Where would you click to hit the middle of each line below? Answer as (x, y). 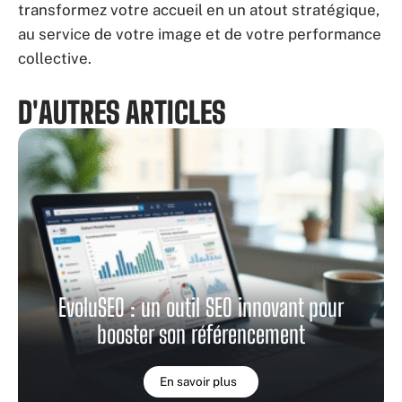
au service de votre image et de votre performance (200, 35)
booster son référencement (201, 335)
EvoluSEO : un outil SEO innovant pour (201, 308)
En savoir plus (198, 382)
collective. (55, 59)
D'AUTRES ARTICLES (122, 113)
